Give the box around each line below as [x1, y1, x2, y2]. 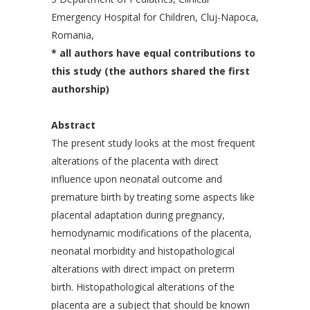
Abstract [51, 118, 95, 132]
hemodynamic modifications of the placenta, [51, 226, 252, 240]
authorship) [51, 82, 109, 96]
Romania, [51, 28, 94, 42]
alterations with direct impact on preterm [51, 262, 235, 276]
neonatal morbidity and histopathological [51, 244, 235, 258]
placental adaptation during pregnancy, [51, 208, 225, 222]
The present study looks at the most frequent [51, 136, 255, 150]
